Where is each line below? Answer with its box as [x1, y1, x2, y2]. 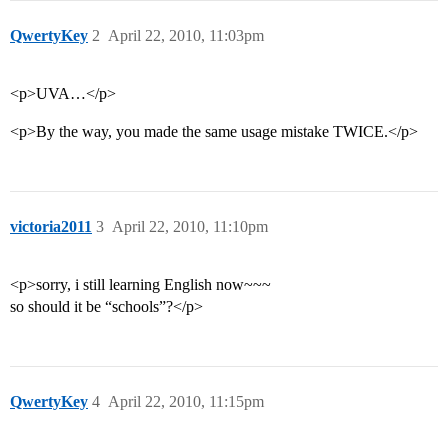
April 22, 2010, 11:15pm [108, 393, 264, 411]
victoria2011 [10, 218, 92, 236]
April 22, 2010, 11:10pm [112, 218, 268, 236]
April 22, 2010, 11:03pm [108, 27, 264, 45]
